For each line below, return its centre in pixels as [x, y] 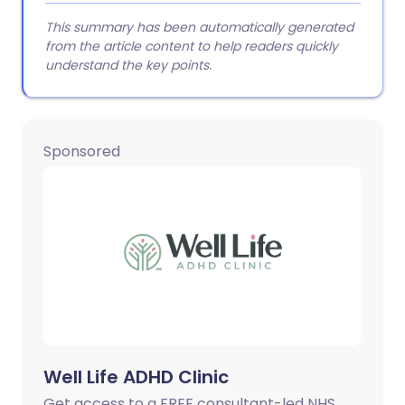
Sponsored [82, 151]
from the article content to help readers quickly [192, 46]
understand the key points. [128, 65]
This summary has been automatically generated [199, 27]
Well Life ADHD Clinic [136, 377]
